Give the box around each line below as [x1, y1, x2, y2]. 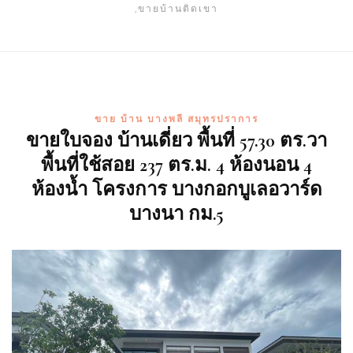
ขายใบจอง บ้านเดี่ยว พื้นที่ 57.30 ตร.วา [26, 129, 327, 152]
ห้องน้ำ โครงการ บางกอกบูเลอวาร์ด [31, 178, 322, 201]
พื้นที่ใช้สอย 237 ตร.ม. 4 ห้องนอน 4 [41, 154, 312, 176]
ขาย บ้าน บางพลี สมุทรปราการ [95, 113, 258, 124]
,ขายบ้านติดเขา [135, 2, 218, 14]
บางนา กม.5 [129, 203, 224, 225]
